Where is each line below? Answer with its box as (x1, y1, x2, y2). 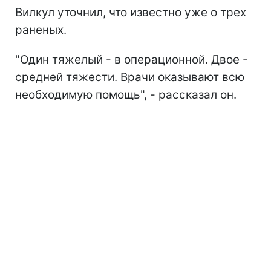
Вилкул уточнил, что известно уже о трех (15, 5, 246, 19)
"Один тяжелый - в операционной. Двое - (15, 52, 248, 67)
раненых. (15, 22, 67, 37)
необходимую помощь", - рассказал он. (15, 87, 237, 102)
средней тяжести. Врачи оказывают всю (15, 70, 244, 84)
